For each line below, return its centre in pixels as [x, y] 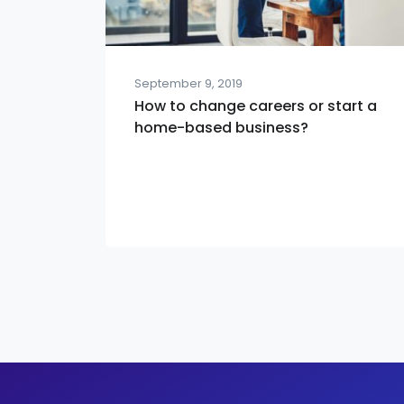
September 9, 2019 [188, 83]
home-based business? [221, 128]
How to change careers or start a [256, 106]
